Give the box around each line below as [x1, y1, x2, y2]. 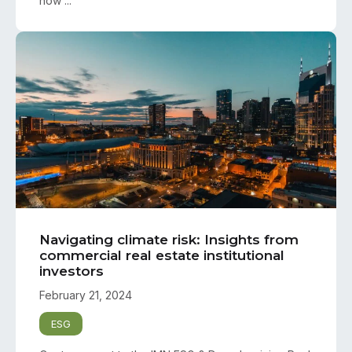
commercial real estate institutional [39, 247, 284, 264]
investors [39, 263, 104, 280]
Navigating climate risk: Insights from [39, 232, 299, 248]
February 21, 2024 [39, 288, 132, 302]
